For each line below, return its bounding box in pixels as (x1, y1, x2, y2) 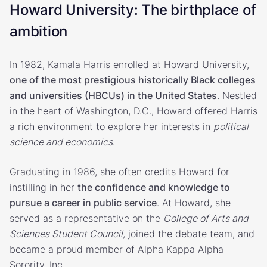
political (213, 120, 249, 132)
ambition (10, 22, 68, 40)
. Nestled (217, 89, 257, 101)
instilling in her (10, 181, 77, 193)
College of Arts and (163, 212, 249, 224)
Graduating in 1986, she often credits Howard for (10, 165, 229, 178)
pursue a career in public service (10, 196, 157, 209)
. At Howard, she (157, 196, 231, 209)
